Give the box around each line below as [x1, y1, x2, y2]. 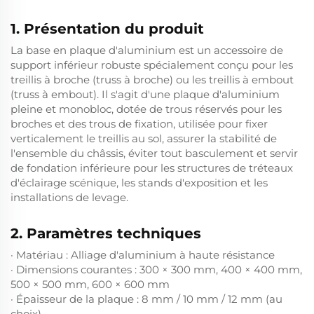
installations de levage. [11, 191, 128, 204]
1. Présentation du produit [11, 20, 204, 37]
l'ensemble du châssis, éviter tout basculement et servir [11, 146, 298, 160]
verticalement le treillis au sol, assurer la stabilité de [11, 132, 277, 145]
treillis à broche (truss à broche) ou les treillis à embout [11, 73, 294, 86]
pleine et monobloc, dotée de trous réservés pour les [11, 102, 282, 116]
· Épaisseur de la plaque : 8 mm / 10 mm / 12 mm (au [11, 292, 282, 306]
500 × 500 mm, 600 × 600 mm [11, 278, 170, 291]
